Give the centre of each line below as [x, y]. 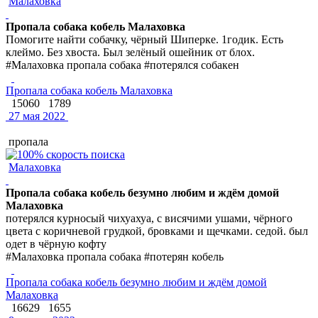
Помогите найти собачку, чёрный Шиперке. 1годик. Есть [144, 39]
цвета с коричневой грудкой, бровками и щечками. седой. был [157, 231]
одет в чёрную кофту [56, 243]
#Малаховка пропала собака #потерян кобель [115, 256]
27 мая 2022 [35, 116]
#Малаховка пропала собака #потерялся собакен [122, 65]
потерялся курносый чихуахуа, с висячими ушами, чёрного [149, 218]
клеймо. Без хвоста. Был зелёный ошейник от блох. [130, 52]
